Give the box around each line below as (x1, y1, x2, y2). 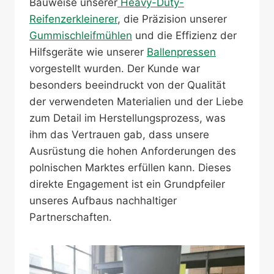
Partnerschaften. (29, 211, 112, 223)
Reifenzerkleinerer (29, 13, 117, 25)
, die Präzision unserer (117, 13, 227, 25)
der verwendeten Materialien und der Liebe (29, 95, 243, 108)
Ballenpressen (147, 46, 216, 58)
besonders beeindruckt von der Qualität (29, 79, 226, 91)
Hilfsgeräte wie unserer (29, 46, 147, 58)
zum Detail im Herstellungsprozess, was (29, 112, 226, 124)
